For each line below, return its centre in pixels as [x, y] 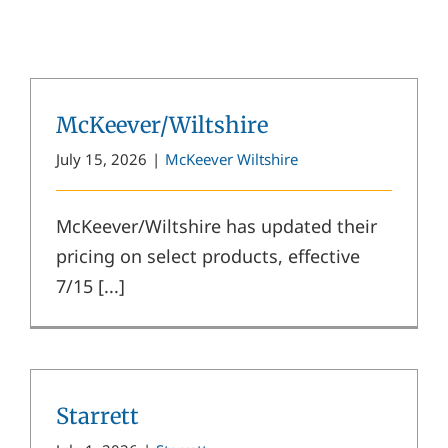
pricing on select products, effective [208, 255]
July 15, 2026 [101, 158]
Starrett [97, 415]
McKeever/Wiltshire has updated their [216, 225]
